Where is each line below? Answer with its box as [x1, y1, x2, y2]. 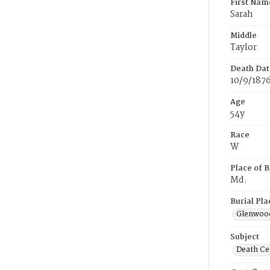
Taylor [230, 40, 257, 55]
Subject [230, 231, 259, 243]
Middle [230, 30, 257, 42]
